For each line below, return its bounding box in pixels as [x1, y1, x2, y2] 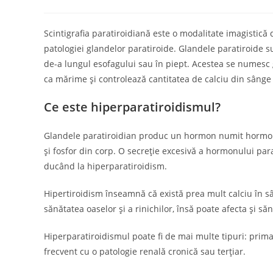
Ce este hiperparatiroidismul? [44, 98, 224, 115]
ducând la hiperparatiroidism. [44, 160, 167, 172]
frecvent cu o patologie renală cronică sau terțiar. [44, 245, 246, 257]
